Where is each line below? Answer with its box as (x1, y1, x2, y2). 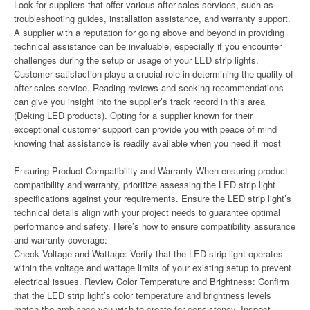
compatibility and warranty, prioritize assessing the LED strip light (14, 178, 275, 191)
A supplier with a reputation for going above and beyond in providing (14, 26, 284, 39)
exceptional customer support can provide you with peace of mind (14, 122, 277, 136)
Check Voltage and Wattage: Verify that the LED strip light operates (14, 247, 283, 260)
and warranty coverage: (14, 233, 107, 246)
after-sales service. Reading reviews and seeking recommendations (14, 81, 284, 94)
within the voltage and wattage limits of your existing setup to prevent (14, 261, 291, 274)
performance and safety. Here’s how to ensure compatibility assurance (14, 219, 295, 232)
